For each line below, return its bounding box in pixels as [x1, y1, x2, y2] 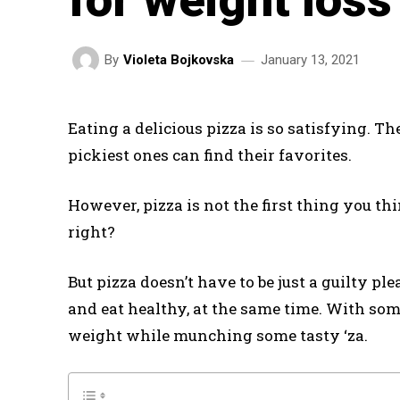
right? [68, 221, 115, 242]
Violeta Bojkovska [123, 51, 234, 68]
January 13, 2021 [261, 51, 360, 68]
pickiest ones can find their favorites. [68, 145, 352, 165]
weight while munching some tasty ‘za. [68, 325, 368, 346]
